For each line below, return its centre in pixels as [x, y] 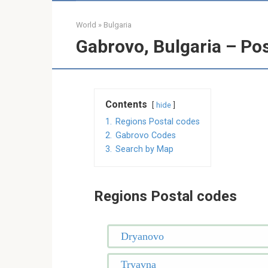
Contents [126, 104]
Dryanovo [142, 236]
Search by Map [144, 149]
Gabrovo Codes [146, 135]
